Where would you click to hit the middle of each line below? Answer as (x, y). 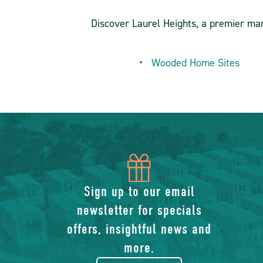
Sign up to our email (139, 191)
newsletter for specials (139, 210)
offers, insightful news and (139, 229)
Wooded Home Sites (196, 63)
